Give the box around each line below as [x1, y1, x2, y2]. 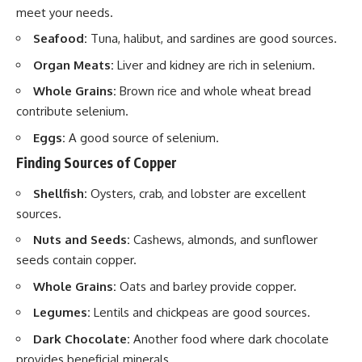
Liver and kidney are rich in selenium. [114, 57, 315, 73]
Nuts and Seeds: [33, 232, 130, 248]
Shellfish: [33, 185, 87, 201]
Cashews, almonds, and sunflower [130, 232, 318, 248]
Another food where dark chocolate [130, 330, 329, 347]
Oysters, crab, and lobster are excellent [87, 185, 306, 201]
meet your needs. [16, 4, 113, 20]
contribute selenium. [16, 103, 128, 120]
